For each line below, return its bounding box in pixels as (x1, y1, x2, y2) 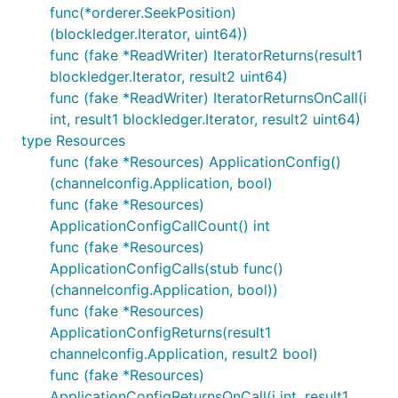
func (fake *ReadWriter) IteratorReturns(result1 (50, 46, 362, 64)
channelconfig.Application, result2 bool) (50, 345, 318, 362)
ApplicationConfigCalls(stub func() (50, 259, 283, 277)
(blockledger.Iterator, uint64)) (50, 25, 248, 43)
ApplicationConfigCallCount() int (50, 217, 270, 235)
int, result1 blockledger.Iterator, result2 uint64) (50, 110, 361, 128)
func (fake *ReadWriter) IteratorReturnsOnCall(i (50, 89, 367, 107)
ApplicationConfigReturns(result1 (50, 323, 271, 341)
